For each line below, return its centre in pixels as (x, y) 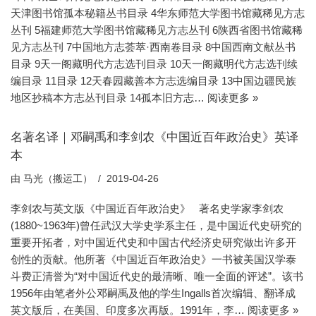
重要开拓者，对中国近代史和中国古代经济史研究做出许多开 (153, 242)
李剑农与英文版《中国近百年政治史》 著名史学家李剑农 (147, 208)
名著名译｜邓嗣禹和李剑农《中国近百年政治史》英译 (154, 136)
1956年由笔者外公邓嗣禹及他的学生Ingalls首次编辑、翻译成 (153, 293)
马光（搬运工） (58, 178)
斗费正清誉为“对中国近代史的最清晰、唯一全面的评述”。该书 (157, 276)
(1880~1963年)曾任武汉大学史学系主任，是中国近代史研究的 (156, 225)
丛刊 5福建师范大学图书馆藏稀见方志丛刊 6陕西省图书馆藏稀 (157, 30)
